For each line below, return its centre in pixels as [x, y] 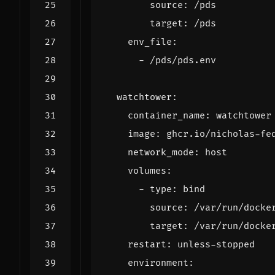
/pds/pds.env [183, 61]
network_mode [161, 153]
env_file [150, 42]
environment [158, 263]
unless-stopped [216, 245]
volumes [147, 171]
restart [147, 245]
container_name [166, 116]
